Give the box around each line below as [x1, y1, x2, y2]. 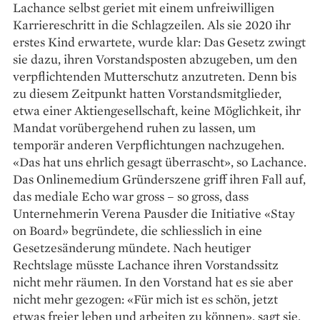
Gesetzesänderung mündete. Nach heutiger [13, 239, 251, 256]
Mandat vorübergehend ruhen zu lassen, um [13, 119, 256, 136]
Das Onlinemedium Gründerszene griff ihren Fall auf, [13, 170, 306, 187]
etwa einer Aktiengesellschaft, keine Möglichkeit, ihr [13, 101, 301, 119]
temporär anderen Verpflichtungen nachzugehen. [13, 136, 284, 153]
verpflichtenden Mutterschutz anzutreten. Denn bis [13, 67, 296, 84]
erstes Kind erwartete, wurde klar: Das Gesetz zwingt [13, 33, 306, 50]
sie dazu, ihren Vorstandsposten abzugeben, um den [13, 50, 297, 67]
